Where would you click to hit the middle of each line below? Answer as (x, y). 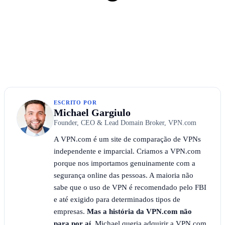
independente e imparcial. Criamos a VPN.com (127, 151)
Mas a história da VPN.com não (139, 212)
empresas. (70, 212)
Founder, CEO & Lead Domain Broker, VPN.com (125, 123)
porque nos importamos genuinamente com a (125, 163)
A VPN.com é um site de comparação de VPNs (127, 139)
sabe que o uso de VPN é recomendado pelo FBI (130, 188)
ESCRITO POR (75, 103)
